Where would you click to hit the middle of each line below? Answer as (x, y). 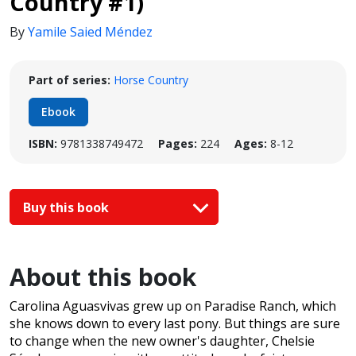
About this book (103, 277)
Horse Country (151, 80)
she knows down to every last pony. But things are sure (175, 324)
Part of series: (70, 80)
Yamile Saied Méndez (90, 32)
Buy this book (68, 207)
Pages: (178, 143)
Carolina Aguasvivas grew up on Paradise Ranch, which (173, 306)
